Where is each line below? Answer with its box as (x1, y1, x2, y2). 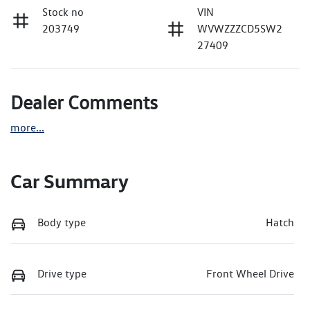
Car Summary (10, 169, 129, 194)
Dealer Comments (10, 91, 158, 115)
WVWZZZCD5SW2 (197, 22, 282, 36)
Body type (37, 216, 86, 230)
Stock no (42, 6, 84, 19)
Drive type (37, 267, 86, 280)
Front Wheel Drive (206, 267, 294, 280)
